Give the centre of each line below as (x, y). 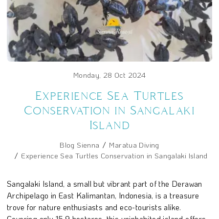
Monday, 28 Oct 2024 (109, 75)
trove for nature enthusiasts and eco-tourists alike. (94, 207)
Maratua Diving (134, 144)
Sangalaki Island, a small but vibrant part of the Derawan (105, 183)
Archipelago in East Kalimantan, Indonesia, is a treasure (103, 195)
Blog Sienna (80, 144)
